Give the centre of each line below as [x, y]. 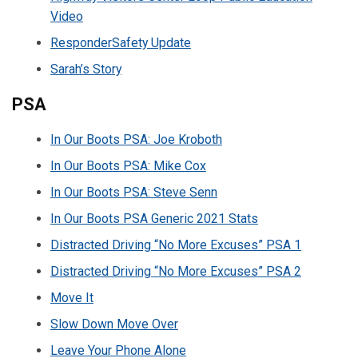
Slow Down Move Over [114, 324]
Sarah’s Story [86, 69]
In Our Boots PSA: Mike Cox [128, 166]
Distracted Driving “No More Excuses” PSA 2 [175, 271]
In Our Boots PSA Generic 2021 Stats [154, 219]
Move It [72, 297]
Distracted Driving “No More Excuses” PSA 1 [175, 245]
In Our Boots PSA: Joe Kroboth [136, 140]
